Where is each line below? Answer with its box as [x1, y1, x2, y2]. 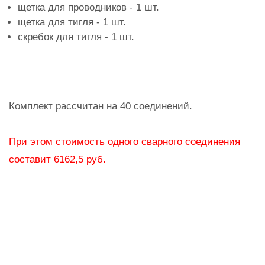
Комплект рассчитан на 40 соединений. [9, 101, 192, 112]
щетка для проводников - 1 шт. [18, 2, 159, 13]
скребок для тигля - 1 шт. [18, 31, 134, 43]
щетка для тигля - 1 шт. [18, 17, 126, 28]
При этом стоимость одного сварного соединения [9, 136, 240, 147]
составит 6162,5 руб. [9, 154, 106, 165]
